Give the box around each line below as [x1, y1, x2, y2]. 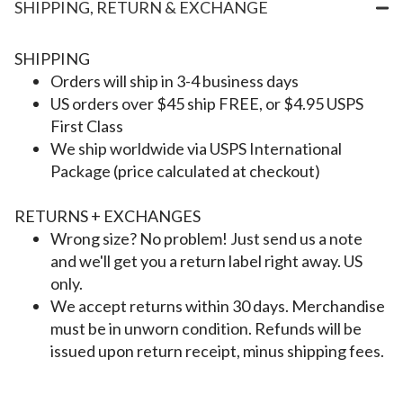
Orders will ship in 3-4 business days [50, 71, 299, 92]
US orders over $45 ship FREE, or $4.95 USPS [50, 94, 363, 114]
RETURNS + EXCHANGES [14, 206, 201, 227]
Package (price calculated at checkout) [50, 161, 320, 182]
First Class [50, 116, 123, 137]
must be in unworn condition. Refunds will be [50, 318, 362, 339]
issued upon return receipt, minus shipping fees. [50, 341, 384, 362]
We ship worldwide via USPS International [50, 139, 342, 159]
